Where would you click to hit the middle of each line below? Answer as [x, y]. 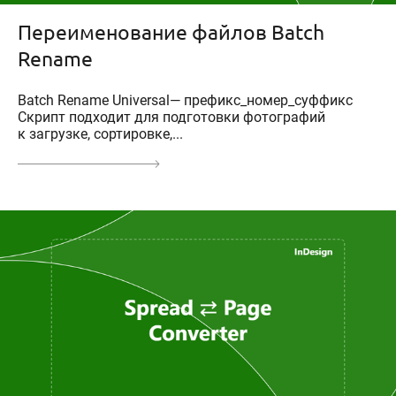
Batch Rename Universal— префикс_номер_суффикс [185, 101]
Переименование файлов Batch [171, 32]
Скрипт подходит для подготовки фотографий [171, 118]
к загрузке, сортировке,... [100, 134]
